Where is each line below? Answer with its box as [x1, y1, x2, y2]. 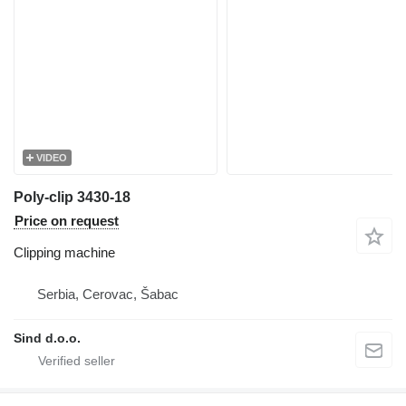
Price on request [14, 212, 119, 228]
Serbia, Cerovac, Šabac [37, 285, 179, 302]
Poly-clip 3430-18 [14, 188, 130, 205]
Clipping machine [14, 244, 115, 260]
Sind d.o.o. [14, 330, 81, 345]
